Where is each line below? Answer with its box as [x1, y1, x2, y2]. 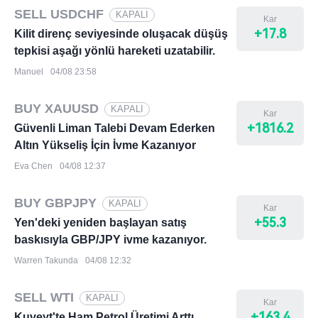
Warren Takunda [14, 256, 78, 265]
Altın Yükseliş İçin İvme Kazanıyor [14, 139, 196, 151]
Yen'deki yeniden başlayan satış [14, 216, 187, 229]
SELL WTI [14, 290, 74, 305]
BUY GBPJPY [14, 196, 97, 210]
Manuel [14, 67, 43, 77]
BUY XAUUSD [14, 102, 99, 116]
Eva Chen [14, 161, 53, 171]
